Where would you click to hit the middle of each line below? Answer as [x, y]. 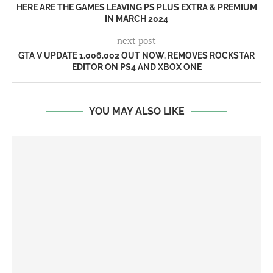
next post [136, 41]
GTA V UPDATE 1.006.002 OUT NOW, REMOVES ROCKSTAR [136, 56]
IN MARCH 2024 [136, 19]
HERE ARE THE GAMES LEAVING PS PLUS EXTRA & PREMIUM [136, 8]
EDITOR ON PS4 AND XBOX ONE [136, 67]
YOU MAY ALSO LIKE [136, 112]
